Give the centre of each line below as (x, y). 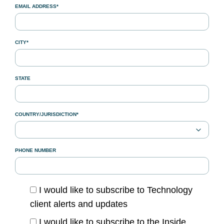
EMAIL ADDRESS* (37, 6)
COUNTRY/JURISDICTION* (47, 114)
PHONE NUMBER (35, 150)
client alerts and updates (79, 204)
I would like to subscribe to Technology (114, 190)
